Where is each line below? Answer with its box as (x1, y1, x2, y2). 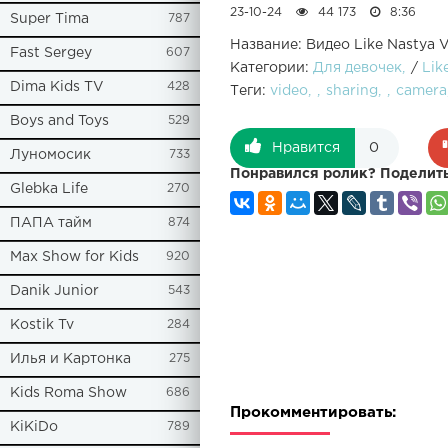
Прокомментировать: (230, 405, 396, 419)
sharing (326, 84, 378, 97)
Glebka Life (10, 183, 88, 195)
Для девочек (313, 61, 402, 74)
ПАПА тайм (10, 217, 92, 229)
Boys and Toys (10, 115, 109, 127)
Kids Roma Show (10, 387, 127, 399)
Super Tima (10, 13, 89, 25)
